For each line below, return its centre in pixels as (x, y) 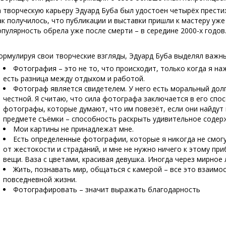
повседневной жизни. (40, 179)
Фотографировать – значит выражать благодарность (107, 189)
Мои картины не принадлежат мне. (74, 129)
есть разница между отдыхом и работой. (74, 78)
